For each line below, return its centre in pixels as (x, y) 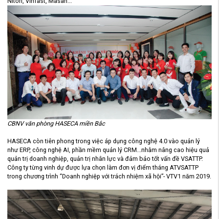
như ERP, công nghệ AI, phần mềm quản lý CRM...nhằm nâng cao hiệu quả (108, 150)
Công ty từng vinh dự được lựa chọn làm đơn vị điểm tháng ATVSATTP (103, 168)
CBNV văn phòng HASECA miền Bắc (56, 124)
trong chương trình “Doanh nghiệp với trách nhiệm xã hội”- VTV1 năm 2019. (109, 176)
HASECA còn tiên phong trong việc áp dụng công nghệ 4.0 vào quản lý (104, 141)
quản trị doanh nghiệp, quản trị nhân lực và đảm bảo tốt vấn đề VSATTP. (105, 159)
